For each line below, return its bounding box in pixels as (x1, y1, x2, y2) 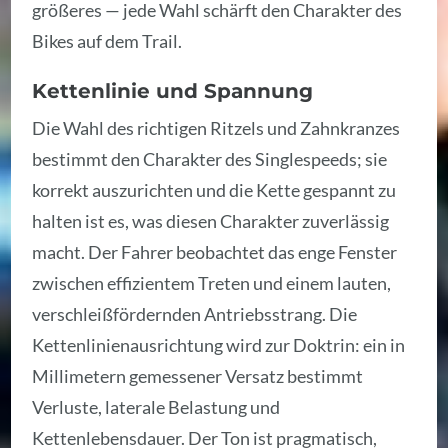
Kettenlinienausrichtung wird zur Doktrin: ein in (32, 334, 406, 356)
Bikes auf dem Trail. (32, 29, 183, 52)
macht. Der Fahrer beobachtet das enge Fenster (32, 241, 398, 263)
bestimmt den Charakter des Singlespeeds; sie (32, 148, 388, 170)
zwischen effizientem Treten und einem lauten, (32, 272, 392, 294)
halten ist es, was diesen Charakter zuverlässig (32, 210, 390, 232)
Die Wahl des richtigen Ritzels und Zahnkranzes (32, 117, 401, 139)
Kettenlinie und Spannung (32, 79, 314, 104)
